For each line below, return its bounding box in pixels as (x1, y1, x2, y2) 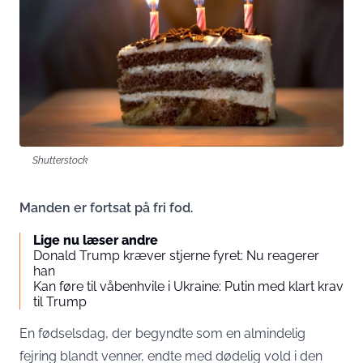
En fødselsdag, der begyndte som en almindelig (19, 325, 305, 341)
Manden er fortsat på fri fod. (19, 199, 193, 216)
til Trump (33, 293, 87, 310)
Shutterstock (32, 153, 88, 166)
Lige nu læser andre (33, 232, 158, 248)
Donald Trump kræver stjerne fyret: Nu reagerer (33, 247, 319, 263)
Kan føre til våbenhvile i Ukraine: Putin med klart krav (33, 278, 344, 294)
